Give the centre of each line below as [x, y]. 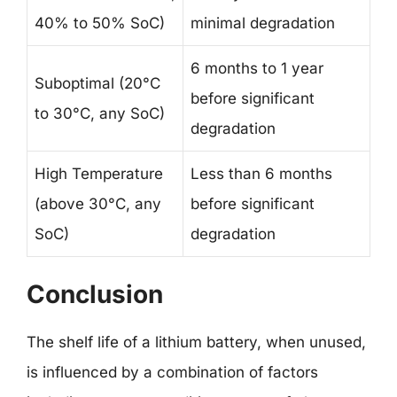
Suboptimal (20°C [97, 83]
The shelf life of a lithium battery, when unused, [196, 342]
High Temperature [99, 174]
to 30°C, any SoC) [100, 113]
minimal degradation [263, 23]
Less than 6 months [261, 174]
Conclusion [95, 294]
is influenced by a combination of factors [172, 372]
